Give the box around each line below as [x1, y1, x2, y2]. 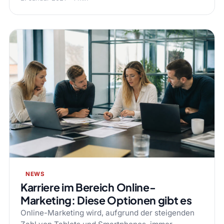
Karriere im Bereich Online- [20, 180, 156, 194]
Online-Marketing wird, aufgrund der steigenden [20, 208, 194, 218]
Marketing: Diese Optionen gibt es [20, 193, 192, 207]
